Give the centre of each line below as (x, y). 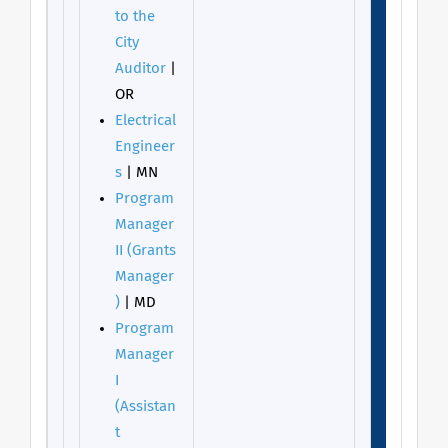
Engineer (145, 146)
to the (135, 16)
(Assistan (145, 406)
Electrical (145, 120)
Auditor (140, 68)
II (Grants (145, 250)
